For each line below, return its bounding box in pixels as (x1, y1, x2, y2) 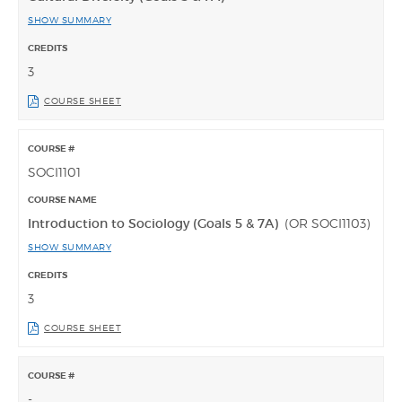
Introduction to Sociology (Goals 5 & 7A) (28, 214, 282, 232)
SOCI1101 (28, 163, 81, 179)
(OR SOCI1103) (284, 214, 370, 231)
